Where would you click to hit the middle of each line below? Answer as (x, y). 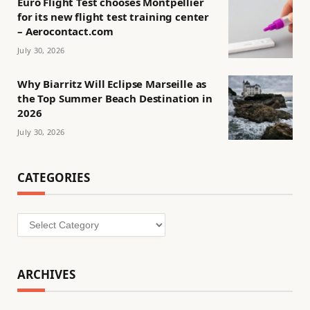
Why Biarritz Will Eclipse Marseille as (112, 84)
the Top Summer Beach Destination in (115, 98)
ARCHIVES (46, 274)
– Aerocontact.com (65, 31)
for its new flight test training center (113, 17)
